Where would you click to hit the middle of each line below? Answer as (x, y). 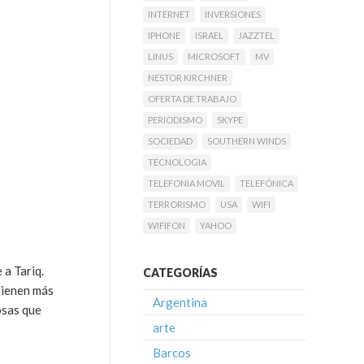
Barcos (172, 353)
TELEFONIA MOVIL (186, 183)
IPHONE (164, 35)
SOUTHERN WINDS (247, 141)
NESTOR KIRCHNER (188, 78)
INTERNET (169, 14)
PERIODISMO (175, 120)
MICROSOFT (214, 56)
